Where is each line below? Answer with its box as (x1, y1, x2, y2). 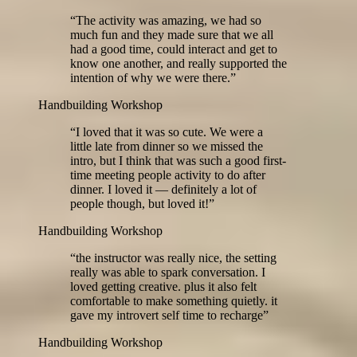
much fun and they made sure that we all (70, 27, 273, 41)
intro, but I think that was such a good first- (70, 153, 286, 167)
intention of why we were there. (70, 70, 230, 84)
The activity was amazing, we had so (76, 13, 261, 27)
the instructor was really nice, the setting (76, 250, 277, 265)
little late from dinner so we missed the (70, 139, 263, 153)
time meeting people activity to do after (70, 167, 265, 182)
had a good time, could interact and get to (70, 41, 277, 56)
